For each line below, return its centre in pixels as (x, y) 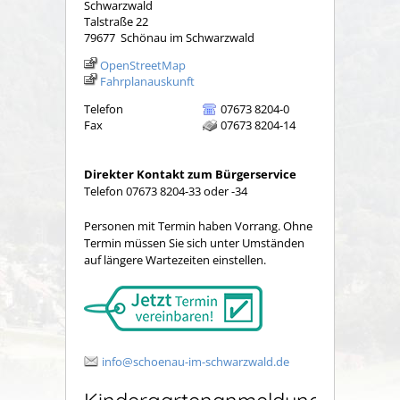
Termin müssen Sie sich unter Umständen (194, 242)
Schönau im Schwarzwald (187, 37)
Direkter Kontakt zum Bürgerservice (190, 175)
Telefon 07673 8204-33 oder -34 (166, 192)
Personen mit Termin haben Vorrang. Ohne (198, 225)
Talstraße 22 (116, 21)
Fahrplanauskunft (147, 81)
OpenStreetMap (143, 65)
